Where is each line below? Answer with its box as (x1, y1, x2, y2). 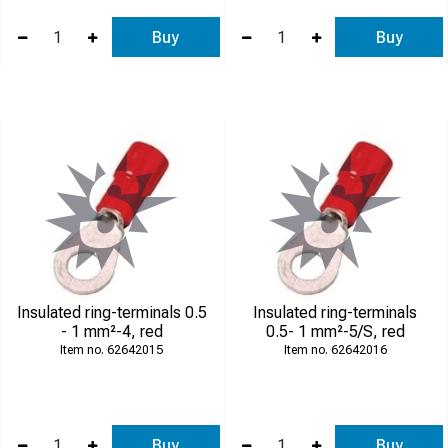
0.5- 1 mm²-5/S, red (265, 322, 405, 341)
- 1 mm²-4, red (60, 322, 163, 341)
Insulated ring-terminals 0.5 (16, 303, 207, 322)
